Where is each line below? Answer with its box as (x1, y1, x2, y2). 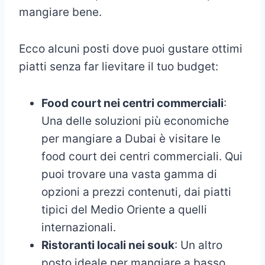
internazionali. (41, 220, 116, 234)
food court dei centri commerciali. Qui (41, 149, 243, 163)
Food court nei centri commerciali (41, 96, 224, 110)
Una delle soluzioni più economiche (41, 114, 229, 128)
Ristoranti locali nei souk (41, 238, 174, 252)
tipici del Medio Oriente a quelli (41, 202, 207, 216)
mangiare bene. (19, 5, 102, 19)
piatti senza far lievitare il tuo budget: (19, 59, 218, 73)
